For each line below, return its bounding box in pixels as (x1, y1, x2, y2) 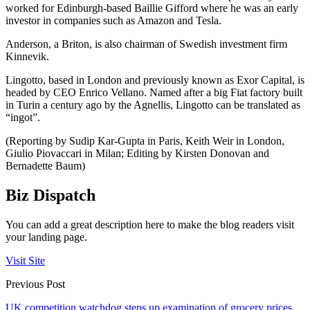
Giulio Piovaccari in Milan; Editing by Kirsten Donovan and (6, 147, 269, 159)
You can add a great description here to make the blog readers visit (6, 218, 294, 230)
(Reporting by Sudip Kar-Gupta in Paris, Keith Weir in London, (6, 134, 284, 147)
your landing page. (6, 230, 87, 243)
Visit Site (6, 254, 45, 266)
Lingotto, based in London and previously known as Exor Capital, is (6, 73, 304, 86)
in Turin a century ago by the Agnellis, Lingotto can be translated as (6, 98, 300, 111)
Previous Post (6, 277, 65, 290)
